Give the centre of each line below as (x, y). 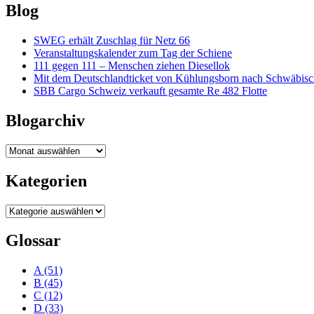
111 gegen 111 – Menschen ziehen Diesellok (132, 65)
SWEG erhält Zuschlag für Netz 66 (112, 40)
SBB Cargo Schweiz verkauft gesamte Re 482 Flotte (150, 90)
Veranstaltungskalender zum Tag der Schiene (133, 53)
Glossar (33, 241)
